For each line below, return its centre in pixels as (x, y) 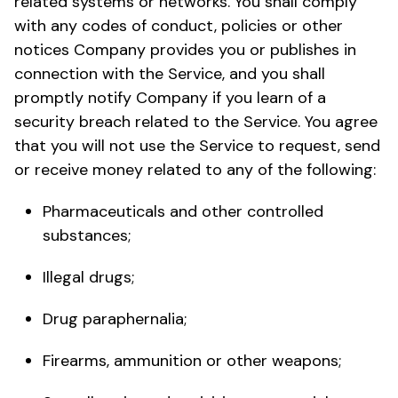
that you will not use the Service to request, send (197, 145)
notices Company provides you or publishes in (185, 49)
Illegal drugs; (88, 277)
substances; (87, 235)
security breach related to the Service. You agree (196, 121)
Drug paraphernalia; (115, 318)
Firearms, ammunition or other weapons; (192, 360)
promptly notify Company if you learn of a (170, 97)
